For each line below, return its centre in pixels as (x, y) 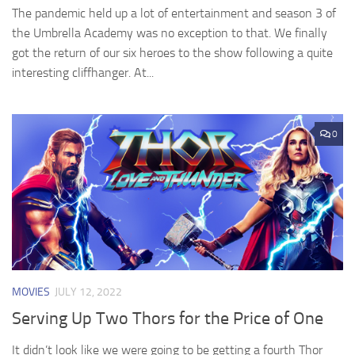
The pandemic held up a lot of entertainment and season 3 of (174, 13)
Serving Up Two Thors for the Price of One (168, 318)
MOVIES (31, 292)
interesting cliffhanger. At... (83, 73)
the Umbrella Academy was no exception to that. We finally (170, 33)
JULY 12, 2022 (88, 292)
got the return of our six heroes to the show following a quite (172, 53)
